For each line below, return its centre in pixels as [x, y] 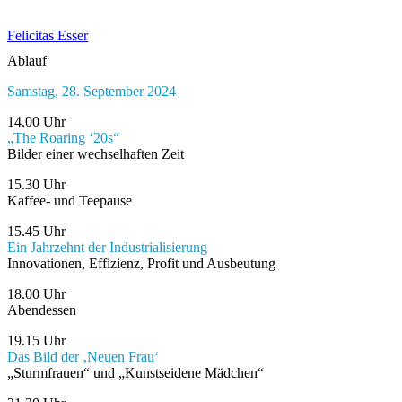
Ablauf [27, 61]
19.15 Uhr [36, 341]
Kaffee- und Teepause [70, 201]
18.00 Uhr [36, 294]
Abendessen [42, 310]
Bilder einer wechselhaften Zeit [96, 154]
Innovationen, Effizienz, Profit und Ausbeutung [141, 264]
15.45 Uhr [36, 232]
